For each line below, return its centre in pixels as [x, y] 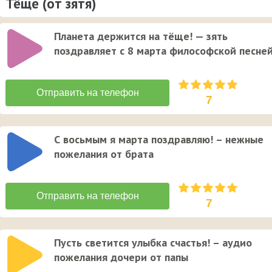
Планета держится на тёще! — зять [141, 36]
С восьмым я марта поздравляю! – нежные [159, 140]
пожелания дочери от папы [121, 257]
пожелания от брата [104, 154]
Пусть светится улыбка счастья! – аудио [153, 243]
